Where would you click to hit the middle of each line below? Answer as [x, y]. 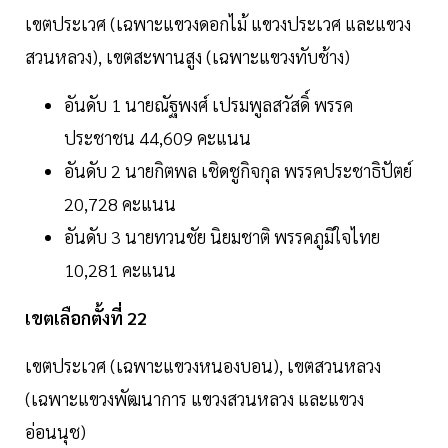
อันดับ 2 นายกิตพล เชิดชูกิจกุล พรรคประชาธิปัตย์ [238, 171]
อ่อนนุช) [55, 432]
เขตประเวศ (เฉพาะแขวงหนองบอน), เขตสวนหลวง [203, 366]
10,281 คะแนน [120, 270]
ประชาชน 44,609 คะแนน [157, 138]
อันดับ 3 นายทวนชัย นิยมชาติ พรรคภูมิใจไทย [222, 237]
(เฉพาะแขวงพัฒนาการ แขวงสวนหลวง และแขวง [194, 399]
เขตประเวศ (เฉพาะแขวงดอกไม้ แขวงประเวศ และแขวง [218, 24]
